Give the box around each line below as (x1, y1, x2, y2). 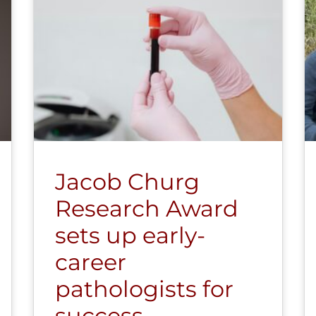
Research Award (55, 194, 239, 222)
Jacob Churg (55, 167, 200, 195)
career (55, 248, 127, 276)
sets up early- (55, 221, 206, 249)
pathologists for (55, 274, 234, 303)
